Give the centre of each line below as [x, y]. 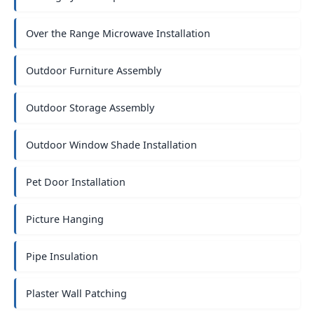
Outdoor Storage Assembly [90, 108]
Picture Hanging [65, 219]
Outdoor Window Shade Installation [111, 145]
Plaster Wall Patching [76, 293]
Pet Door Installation [76, 182]
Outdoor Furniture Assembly [94, 70]
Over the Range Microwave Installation [118, 33]
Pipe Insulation [62, 256]
